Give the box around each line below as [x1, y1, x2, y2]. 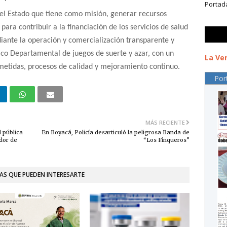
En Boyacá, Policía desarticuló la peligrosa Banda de [42, 129, 190, 136]
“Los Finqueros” [143, 136, 190, 144]
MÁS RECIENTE [145, 119, 185, 127]
